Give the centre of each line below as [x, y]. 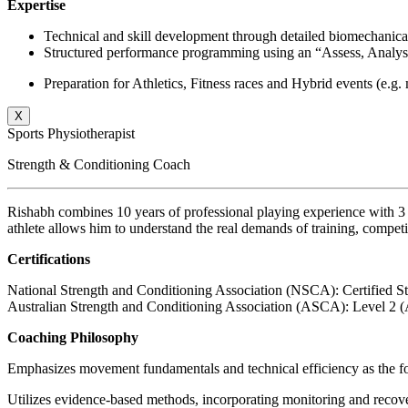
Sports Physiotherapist [71, 133]
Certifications [49, 259]
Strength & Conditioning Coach [99, 164]
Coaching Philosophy [73, 337]
